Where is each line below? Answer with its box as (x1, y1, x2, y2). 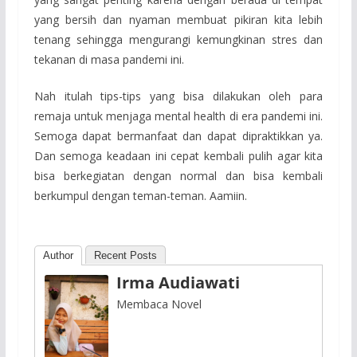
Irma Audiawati (116, 271, 240, 293)
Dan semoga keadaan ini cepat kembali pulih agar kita (33, 147, 324, 163)
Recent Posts (93, 249, 157, 261)
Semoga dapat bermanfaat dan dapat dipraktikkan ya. (33, 127, 324, 143)
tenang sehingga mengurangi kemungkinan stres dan (33, 31, 324, 47)
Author (42, 249, 73, 261)
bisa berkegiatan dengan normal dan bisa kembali (33, 167, 324, 183)
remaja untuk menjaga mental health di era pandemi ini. (33, 108, 324, 124)
